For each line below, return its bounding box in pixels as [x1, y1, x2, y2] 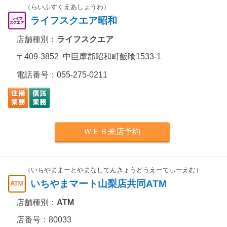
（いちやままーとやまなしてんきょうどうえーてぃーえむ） [24, 166, 202, 174]
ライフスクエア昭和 [30, 15, 117, 26]
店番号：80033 [16, 215, 71, 224]
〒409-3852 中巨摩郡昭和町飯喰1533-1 [16, 52, 161, 61]
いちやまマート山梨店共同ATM [30, 178, 167, 189]
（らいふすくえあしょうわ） [24, 3, 110, 11]
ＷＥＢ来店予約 [84, 127, 141, 136]
